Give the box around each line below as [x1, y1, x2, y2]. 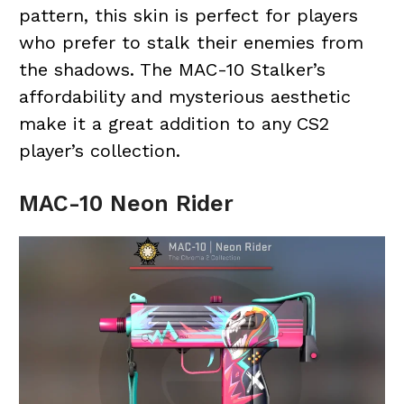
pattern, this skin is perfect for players [18, 4, 358, 26]
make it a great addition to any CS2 [18, 112, 329, 134]
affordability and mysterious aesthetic [18, 85, 351, 107]
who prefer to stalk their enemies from [18, 31, 363, 53]
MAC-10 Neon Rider [18, 190, 234, 217]
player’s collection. [18, 139, 180, 161]
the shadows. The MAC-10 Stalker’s [18, 58, 326, 80]
